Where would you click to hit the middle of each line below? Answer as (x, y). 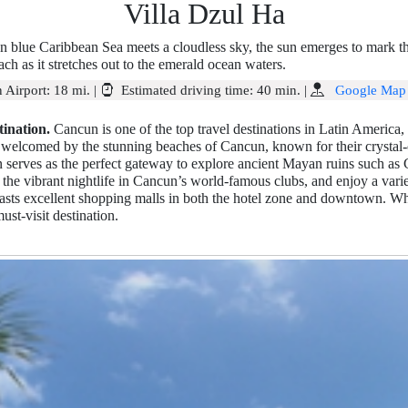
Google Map (367, 91)
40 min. (279, 91)
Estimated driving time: (185, 91)
